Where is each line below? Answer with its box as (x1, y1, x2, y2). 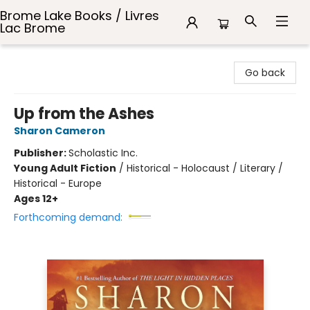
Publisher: (14, 146, 69, 160)
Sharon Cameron (14, 124, 105, 138)
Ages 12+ (14, 192, 58, 206)
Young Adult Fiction (14, 161, 116, 175)
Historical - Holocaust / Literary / (127, 161, 283, 175)
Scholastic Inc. (69, 146, 138, 160)
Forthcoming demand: (14, 210, 122, 224)
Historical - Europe (14, 176, 102, 190)
